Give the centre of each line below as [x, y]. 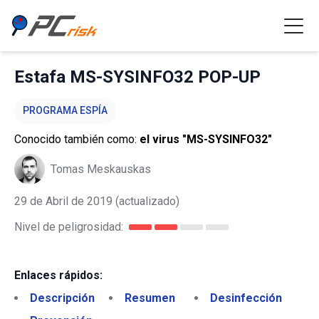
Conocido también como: [77, 139]
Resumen [150, 298]
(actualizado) [146, 201]
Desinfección [246, 298]
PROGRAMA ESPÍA [65, 110]
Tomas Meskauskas [101, 169]
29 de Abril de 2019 [63, 201]
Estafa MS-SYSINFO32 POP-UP [137, 77]
